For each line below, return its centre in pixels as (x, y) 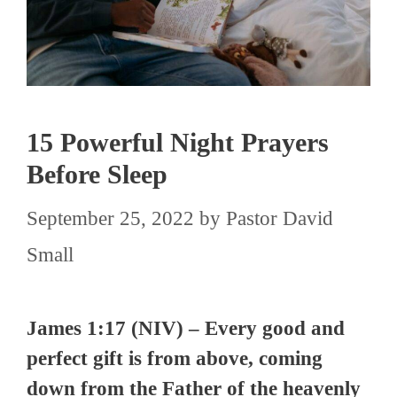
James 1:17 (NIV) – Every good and (186, 329)
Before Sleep (97, 174)
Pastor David (280, 219)
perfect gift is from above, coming (175, 359)
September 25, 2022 (110, 219)
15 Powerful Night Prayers (178, 142)
